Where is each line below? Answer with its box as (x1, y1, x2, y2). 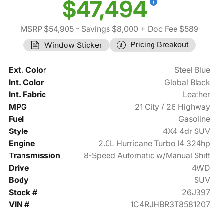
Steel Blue (175, 65, 211, 75)
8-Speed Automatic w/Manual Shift (84, 151, 211, 161)
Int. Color (8, 77, 44, 88)
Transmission (8, 151, 60, 161)
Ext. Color (8, 65, 46, 75)
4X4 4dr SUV (163, 126, 211, 136)
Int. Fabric (8, 89, 46, 100)
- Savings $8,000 (74, 24, 138, 34)
